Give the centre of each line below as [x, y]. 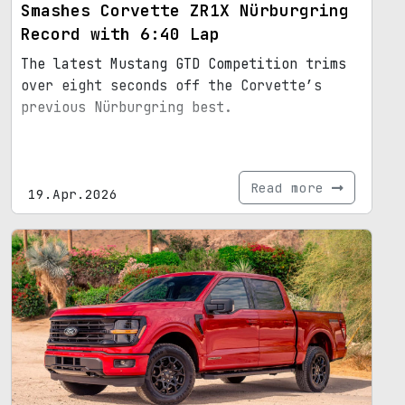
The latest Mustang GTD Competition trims [184, 64]
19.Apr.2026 [73, 194]
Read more [291, 188]
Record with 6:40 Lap [120, 34]
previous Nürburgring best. [127, 108]
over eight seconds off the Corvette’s [171, 86]
